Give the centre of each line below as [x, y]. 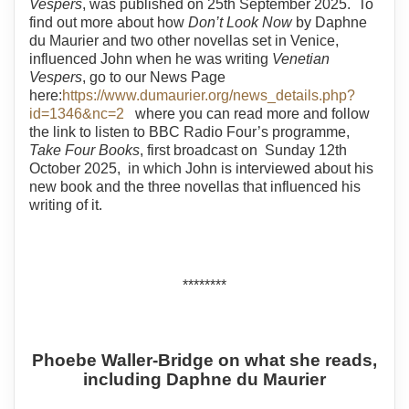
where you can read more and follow [247, 114]
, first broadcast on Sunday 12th [243, 151]
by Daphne [331, 23]
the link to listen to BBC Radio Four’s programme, [189, 132]
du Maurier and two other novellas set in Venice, [184, 41]
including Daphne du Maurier [204, 380]
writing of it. [69, 205]
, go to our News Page [154, 78]
